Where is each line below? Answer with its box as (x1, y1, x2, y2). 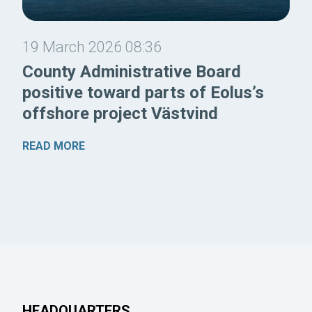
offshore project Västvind (22, 104, 218, 124)
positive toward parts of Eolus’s (22, 83, 264, 103)
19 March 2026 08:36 (22, 38, 162, 56)
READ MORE (22, 139, 85, 153)
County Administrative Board (22, 62, 241, 82)
